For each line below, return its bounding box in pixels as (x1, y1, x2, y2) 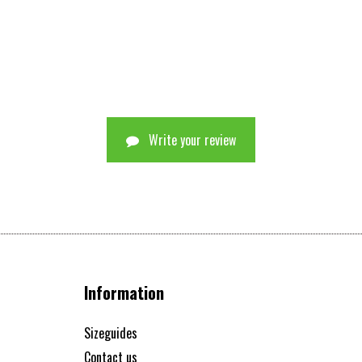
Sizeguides (84, 322, 137, 343)
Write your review (149, 129, 236, 149)
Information (84, 280, 164, 305)
